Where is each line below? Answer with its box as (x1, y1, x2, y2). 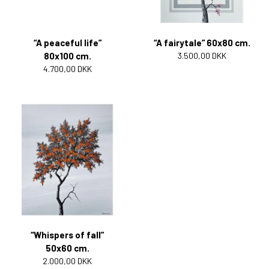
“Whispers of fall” (31, 229, 104, 240)
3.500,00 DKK (177, 50, 226, 61)
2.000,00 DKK (43, 255, 92, 266)
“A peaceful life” (33, 37, 101, 48)
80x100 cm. (43, 50, 91, 61)
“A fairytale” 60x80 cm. (153, 37, 250, 48)
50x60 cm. (45, 242, 89, 253)
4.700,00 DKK (43, 63, 92, 74)
